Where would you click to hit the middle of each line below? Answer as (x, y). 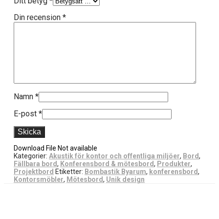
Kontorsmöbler (39, 179)
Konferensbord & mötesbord (107, 164)
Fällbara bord (35, 164)
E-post (26, 113)
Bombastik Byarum (115, 171)
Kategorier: (31, 156)
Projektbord (34, 171)
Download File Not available (55, 148)
